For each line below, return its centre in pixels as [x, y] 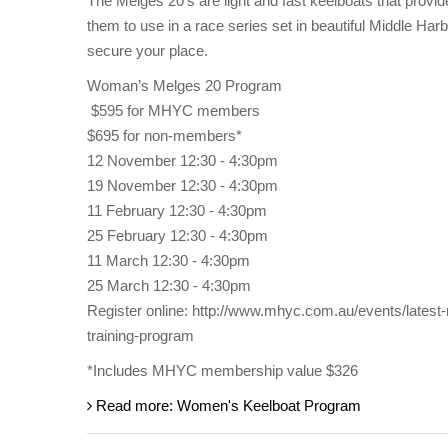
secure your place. [147, 50]
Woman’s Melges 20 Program [184, 85]
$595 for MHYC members [173, 110]
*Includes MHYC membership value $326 [222, 370]
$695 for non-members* [164, 135]
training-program [140, 335]
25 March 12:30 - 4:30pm [169, 285]
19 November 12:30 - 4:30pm [182, 185]
